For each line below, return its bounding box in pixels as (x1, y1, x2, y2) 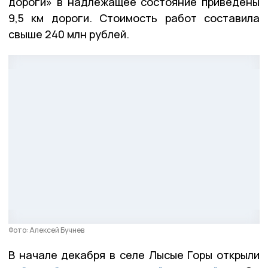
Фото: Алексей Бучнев (8, 225, 84, 236)
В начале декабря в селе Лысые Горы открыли (8, 248, 260, 263)
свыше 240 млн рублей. (8, 27, 129, 42)
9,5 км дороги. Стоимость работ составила (8, 11, 260, 26)
